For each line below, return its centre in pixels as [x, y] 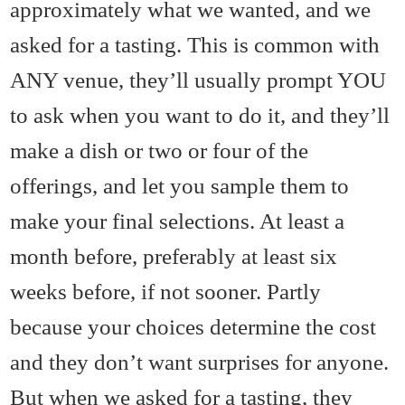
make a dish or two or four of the [160, 151]
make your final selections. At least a [178, 221]
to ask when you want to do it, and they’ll [200, 115]
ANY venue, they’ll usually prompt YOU [198, 80]
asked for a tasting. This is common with [195, 45]
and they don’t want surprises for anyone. [200, 362]
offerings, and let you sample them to [180, 186]
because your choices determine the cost [193, 327]
